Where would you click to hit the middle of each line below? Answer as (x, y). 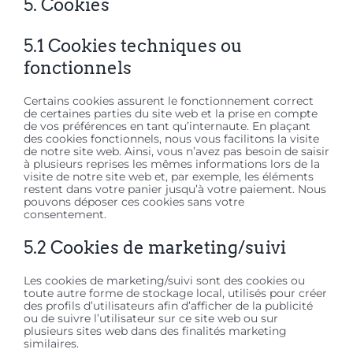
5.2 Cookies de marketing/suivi (155, 248)
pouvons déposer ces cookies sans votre (134, 202)
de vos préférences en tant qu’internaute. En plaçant (167, 126)
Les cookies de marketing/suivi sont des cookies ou (164, 281)
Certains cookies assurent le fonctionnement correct (169, 101)
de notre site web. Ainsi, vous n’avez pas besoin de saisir (176, 152)
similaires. (51, 344)
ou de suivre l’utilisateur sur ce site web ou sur (151, 319)
